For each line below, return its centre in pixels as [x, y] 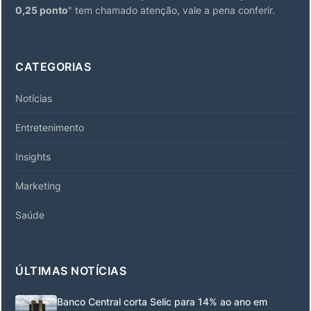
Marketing [38, 185]
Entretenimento [50, 127]
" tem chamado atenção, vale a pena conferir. [171, 10]
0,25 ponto [42, 10]
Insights [33, 156]
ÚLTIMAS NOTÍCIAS [71, 270]
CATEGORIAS [53, 66]
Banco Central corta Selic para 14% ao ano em [162, 301]
